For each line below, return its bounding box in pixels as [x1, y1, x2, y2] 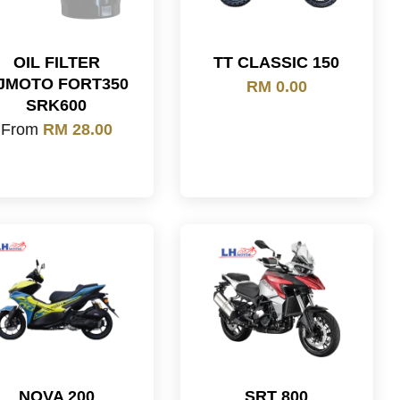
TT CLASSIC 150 [213, 54, 340, 71]
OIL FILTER [12, 54, 100, 71]
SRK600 [26, 96, 87, 114]
